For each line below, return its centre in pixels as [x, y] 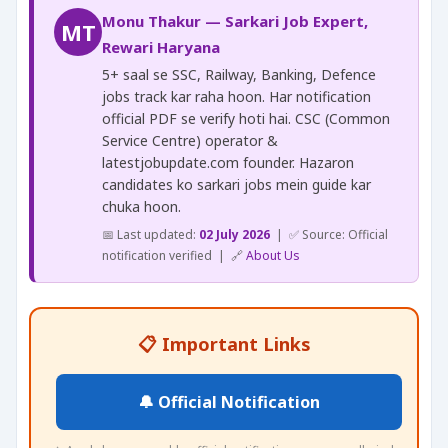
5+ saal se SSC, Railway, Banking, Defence [239, 74]
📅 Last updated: [150, 234]
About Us [273, 255]
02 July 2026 [234, 234]
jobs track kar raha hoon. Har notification [236, 96]
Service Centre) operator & [190, 140]
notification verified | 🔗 [174, 255]
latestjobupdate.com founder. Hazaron [228, 162]
